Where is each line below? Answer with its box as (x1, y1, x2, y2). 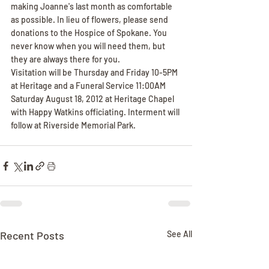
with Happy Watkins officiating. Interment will (11, 107, 181, 117)
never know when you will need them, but (11, 41, 167, 51)
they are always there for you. (11, 54, 120, 64)
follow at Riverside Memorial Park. (11, 120, 136, 130)
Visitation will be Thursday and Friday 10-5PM (11, 67, 180, 77)
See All (167, 229, 192, 239)
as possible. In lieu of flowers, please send (11, 14, 170, 25)
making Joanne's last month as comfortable (11, 1, 174, 11)
